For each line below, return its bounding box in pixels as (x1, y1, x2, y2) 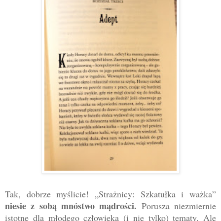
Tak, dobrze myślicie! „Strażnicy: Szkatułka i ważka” (5, 187, 216, 200)
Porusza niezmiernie (137, 199, 217, 212)
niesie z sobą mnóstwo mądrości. (5, 199, 137, 212)
